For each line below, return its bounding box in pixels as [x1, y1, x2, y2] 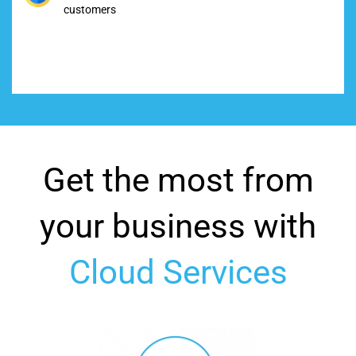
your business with [40, 207, 316, 246]
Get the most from [42, 161, 314, 200]
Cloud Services [68, 253, 288, 292]
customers [64, 3, 116, 17]
